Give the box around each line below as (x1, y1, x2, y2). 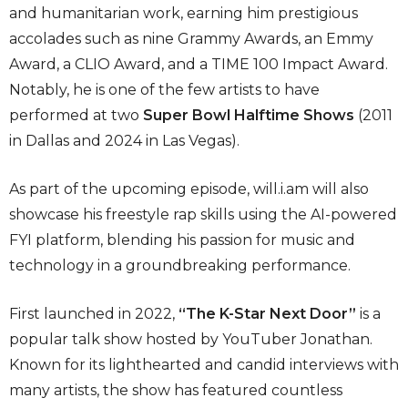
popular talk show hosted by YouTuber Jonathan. (9, 331, 372, 349)
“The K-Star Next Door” (178, 305, 356, 323)
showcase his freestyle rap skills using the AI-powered (9, 206, 397, 224)
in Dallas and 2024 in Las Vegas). (9, 132, 240, 150)
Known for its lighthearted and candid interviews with (9, 356, 399, 374)
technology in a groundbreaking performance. (9, 257, 351, 275)
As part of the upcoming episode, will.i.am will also (9, 180, 369, 199)
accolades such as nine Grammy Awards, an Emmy (9, 30, 373, 48)
